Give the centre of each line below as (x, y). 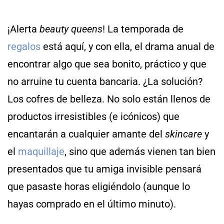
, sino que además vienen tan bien (140, 151)
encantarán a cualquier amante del (86, 134)
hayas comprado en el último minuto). (92, 204)
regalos (24, 46)
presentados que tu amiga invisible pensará (104, 169)
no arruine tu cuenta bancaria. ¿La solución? (105, 81)
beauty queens (71, 29)
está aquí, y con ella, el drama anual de (127, 46)
